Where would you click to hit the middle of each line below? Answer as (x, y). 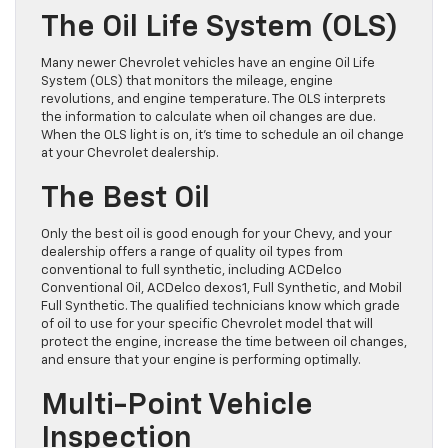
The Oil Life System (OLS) (219, 28)
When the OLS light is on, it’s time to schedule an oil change (222, 136)
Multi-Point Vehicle (177, 406)
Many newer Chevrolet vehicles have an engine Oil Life (208, 64)
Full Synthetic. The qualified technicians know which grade (220, 307)
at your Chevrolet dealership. (130, 154)
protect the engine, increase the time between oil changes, (224, 343)
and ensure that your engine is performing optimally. (201, 361)
